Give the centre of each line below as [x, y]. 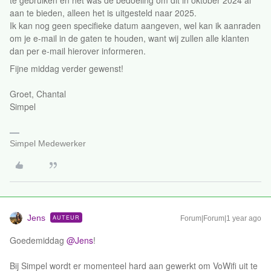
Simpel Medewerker [48, 143]
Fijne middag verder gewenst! [67, 68]
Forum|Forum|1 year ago [221, 218]
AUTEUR [66, 217]
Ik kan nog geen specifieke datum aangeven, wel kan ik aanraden [135, 25]
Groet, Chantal [38, 94]
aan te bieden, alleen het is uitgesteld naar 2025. [104, 13]
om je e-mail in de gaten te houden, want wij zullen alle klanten [129, 38]
